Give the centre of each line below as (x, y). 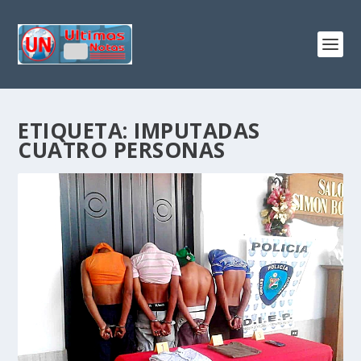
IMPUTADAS (197, 131)
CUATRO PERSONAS (122, 150)
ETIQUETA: (76, 131)
